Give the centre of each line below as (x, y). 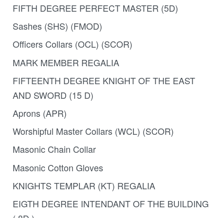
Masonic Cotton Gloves (58, 167)
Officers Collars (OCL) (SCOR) (72, 44)
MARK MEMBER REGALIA (66, 62)
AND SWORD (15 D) (53, 95)
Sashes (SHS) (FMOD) (57, 26)
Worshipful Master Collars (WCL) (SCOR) (93, 131)
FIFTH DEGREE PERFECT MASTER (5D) (95, 8)
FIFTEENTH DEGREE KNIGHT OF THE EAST (104, 80)
